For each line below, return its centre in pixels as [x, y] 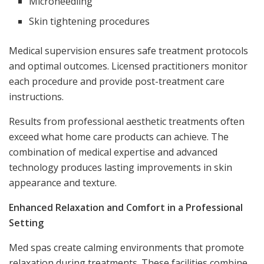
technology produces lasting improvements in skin [121, 167]
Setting [26, 222]
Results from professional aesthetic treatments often [127, 121]
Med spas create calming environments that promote [126, 247]
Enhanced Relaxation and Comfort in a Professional [126, 207]
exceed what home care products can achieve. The [119, 136]
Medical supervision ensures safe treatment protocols [128, 50]
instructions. [36, 96]
